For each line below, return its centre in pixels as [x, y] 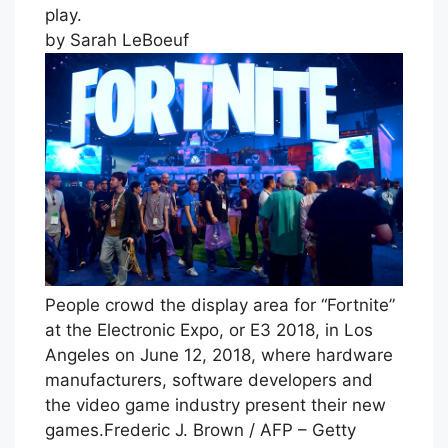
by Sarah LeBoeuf [119, 40]
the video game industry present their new [215, 404]
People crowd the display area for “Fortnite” [220, 304]
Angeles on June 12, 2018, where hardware [219, 354]
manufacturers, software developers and [209, 379]
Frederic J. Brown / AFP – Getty [230, 429]
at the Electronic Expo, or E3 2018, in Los [209, 329]
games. [74, 429]
